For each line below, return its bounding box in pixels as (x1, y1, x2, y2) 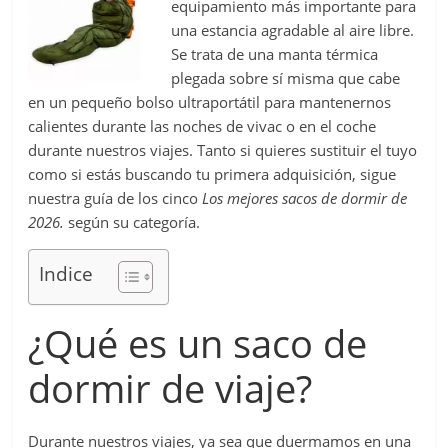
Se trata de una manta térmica (171, 44, 379, 64)
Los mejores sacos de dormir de (202, 188, 408, 208)
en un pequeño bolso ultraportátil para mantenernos (28, 92, 392, 112)
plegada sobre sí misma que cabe (171, 68, 401, 88)
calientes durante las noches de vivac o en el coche (28, 116, 377, 136)
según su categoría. (64, 212, 201, 232)
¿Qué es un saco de (28, 317, 368, 369)
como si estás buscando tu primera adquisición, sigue (28, 164, 397, 184)
